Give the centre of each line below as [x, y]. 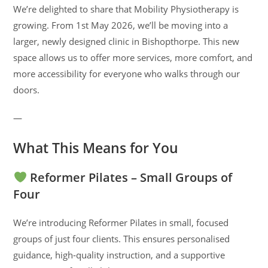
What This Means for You [96, 148]
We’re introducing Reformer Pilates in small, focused [121, 223]
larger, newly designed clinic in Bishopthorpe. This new [127, 41]
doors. [27, 90]
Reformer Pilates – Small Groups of [130, 177]
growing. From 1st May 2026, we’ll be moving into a [121, 25]
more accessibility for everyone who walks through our [127, 74]
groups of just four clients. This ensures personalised [122, 239]
